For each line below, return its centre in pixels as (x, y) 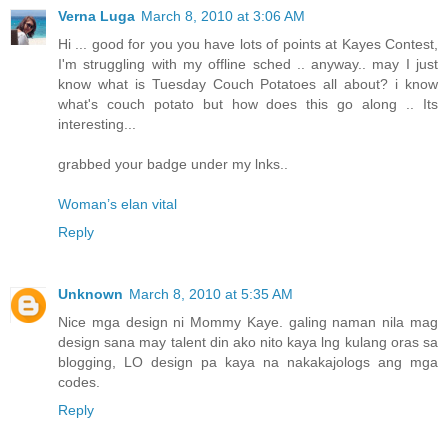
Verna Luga (96, 16)
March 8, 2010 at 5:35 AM (211, 294)
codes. (79, 382)
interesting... (97, 124)
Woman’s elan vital (117, 204)
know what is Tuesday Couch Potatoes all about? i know (248, 84)
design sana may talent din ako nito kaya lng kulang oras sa (248, 342)
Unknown (90, 294)
